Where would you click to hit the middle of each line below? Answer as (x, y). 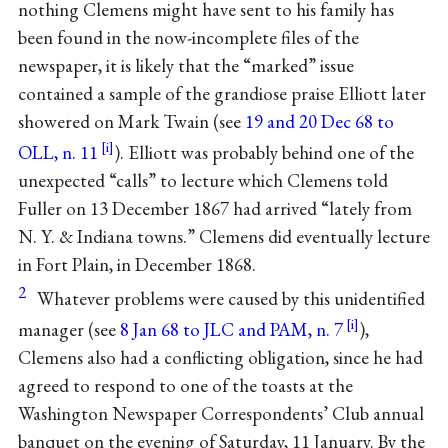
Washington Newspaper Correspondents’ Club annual (220, 413)
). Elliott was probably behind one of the (263, 153)
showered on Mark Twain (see (131, 122)
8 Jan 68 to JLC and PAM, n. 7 (231, 329)
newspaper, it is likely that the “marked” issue (185, 66)
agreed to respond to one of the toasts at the (185, 385)
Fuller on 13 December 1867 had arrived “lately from (214, 209)
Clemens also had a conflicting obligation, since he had (220, 357)
